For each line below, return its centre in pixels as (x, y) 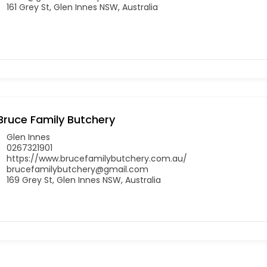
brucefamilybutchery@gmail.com (77, 169)
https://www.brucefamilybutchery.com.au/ (97, 158)
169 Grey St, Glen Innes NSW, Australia (84, 180)
